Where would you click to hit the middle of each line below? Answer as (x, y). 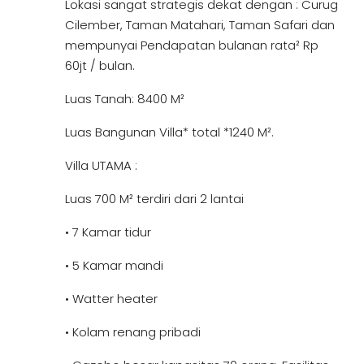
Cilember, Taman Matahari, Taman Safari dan (200, 25)
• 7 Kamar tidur (108, 232)
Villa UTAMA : (101, 165)
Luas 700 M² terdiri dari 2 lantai (154, 199)
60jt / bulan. (100, 65)
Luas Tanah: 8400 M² (125, 99)
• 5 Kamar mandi (114, 265)
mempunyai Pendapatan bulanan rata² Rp (192, 45)
